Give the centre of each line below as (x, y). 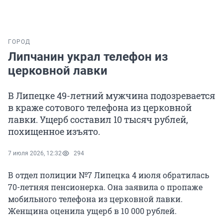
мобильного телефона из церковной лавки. (95, 199)
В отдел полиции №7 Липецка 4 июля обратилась (109, 175)
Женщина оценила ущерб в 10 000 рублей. (92, 211)
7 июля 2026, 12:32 (35, 154)
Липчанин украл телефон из (88, 57)
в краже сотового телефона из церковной (100, 108)
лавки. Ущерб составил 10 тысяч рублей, (98, 120)
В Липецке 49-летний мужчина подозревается (111, 96)
